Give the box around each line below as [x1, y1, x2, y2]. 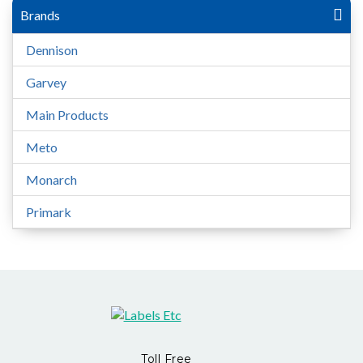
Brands [20, 6, 60, 23]
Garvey [26, 75, 66, 90]
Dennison [26, 42, 78, 58]
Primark [26, 204, 71, 220]
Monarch [26, 172, 77, 187]
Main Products [26, 107, 109, 122]
